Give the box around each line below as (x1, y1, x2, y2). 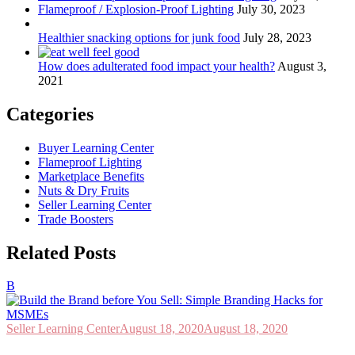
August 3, (277, 59, 326, 73)
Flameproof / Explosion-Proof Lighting (38, 2, 234, 16)
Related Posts (6, 242, 116, 263)
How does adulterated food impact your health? (38, 59, 275, 73)
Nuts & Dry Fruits (38, 183, 129, 197)
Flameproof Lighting (38, 155, 142, 169)
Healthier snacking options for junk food (38, 30, 240, 44)
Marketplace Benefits (38, 169, 144, 183)
